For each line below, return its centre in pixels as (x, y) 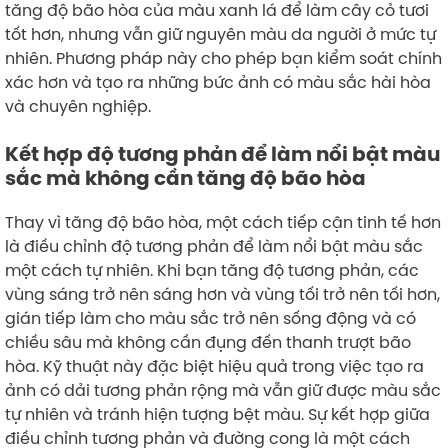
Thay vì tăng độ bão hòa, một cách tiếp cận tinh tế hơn (223, 221)
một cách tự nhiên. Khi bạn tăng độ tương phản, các (212, 269)
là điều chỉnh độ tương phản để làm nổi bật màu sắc (214, 245)
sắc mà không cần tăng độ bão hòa (185, 177)
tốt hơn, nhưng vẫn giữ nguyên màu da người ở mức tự (220, 33)
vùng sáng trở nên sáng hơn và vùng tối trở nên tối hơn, (222, 293)
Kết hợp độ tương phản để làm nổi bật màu (222, 153)
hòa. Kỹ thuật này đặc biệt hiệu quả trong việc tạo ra (214, 365)
